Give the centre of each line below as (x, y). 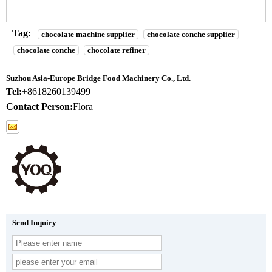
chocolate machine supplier (88, 34)
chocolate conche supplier (191, 34)
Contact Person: (39, 107)
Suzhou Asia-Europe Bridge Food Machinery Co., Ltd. (98, 78)
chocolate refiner (117, 50)
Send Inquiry (34, 223)
